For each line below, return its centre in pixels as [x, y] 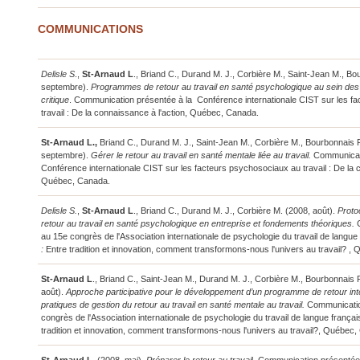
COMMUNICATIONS [90, 29]
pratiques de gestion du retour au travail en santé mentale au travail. [174, 305]
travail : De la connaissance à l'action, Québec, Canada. [152, 112]
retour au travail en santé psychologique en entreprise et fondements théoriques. [198, 223]
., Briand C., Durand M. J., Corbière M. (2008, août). [235, 211]
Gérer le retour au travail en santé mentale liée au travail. [200, 155]
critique [55, 100]
